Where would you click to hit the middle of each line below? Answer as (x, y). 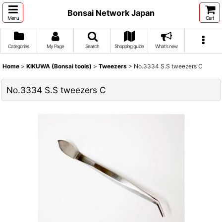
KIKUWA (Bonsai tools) (59, 66)
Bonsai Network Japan (111, 13)
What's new (166, 46)
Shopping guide (129, 46)
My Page (55, 46)
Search (92, 46)
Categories (19, 46)
